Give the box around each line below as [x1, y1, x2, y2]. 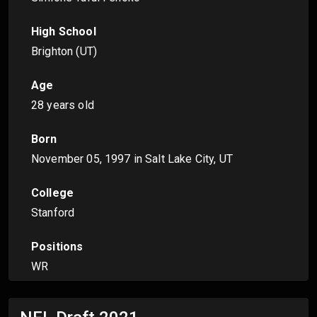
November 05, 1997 [31, 152, 131, 166]
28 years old [31, 98, 94, 113]
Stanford [31, 206, 75, 220]
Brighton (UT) [31, 45, 97, 59]
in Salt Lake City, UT [130, 152, 233, 166]
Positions [31, 240, 83, 254]
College [31, 186, 74, 200]
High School [31, 25, 96, 39]
